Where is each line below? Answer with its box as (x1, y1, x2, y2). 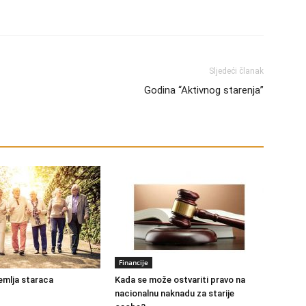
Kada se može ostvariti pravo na (115, 275, 245, 285)
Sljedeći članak (209, 66, 264, 76)
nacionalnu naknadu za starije (115, 288, 234, 298)
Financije (119, 258, 148, 267)
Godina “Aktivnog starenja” (144, 84, 264, 96)
